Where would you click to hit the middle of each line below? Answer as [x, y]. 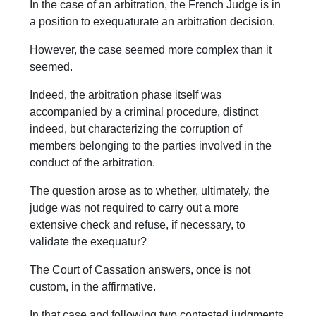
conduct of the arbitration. [93, 163]
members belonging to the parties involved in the [151, 146]
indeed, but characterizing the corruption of [136, 129]
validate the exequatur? [89, 242]
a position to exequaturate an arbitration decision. [153, 22]
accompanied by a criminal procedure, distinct [144, 112]
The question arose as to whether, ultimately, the [150, 191]
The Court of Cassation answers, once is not [140, 270]
